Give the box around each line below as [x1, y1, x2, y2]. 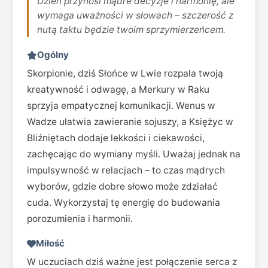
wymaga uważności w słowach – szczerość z [37, 10, 233, 21]
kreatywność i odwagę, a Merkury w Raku [27, 84, 209, 95]
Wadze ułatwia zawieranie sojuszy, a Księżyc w [27, 116, 233, 127]
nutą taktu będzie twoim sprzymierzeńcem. [37, 24, 226, 35]
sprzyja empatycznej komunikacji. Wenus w [27, 100, 215, 111]
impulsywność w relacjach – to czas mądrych [27, 165, 225, 176]
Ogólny [37, 49, 69, 60]
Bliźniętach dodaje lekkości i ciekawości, [27, 132, 205, 144]
